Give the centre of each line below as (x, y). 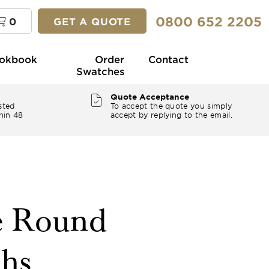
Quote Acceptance (150, 97)
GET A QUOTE (92, 21)
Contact (168, 59)
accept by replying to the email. (171, 115)
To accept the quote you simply (171, 106)
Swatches (100, 71)
